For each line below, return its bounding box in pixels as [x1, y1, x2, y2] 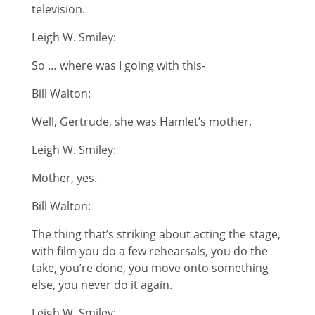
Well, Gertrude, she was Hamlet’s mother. [31, 113, 252, 129]
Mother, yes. [31, 169, 97, 186]
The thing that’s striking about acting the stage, [31, 226, 281, 242]
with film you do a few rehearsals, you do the [31, 243, 268, 259]
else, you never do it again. [31, 276, 172, 292]
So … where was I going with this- [31, 57, 205, 73]
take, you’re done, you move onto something [31, 259, 269, 276]
